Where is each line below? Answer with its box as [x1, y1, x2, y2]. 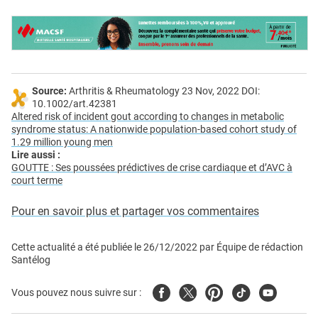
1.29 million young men [11, 136, 113, 148]
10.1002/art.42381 [32, 97, 117, 110]
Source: [32, 84, 67, 97]
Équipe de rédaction [214, 241, 303, 253]
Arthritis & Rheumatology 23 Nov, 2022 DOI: [67, 84, 260, 97]
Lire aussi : [11, 148, 60, 161]
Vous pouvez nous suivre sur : [11, 286, 141, 299]
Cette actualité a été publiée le [11, 241, 143, 253]
